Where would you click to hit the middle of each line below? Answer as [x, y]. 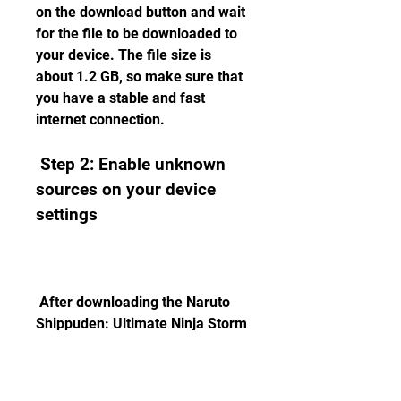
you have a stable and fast [120, 98]
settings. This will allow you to [132, 388]
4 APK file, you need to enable [132, 345]
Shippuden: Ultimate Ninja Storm [141, 324]
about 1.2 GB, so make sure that [139, 77]
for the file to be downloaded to [137, 34]
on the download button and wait [141, 12]
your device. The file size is [124, 55]
